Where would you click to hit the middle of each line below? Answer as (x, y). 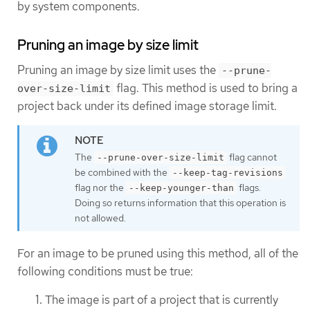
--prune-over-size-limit (161, 158)
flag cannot (252, 157)
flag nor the (100, 188)
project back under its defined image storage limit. (147, 106)
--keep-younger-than (181, 188)
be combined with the (122, 173)
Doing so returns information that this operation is (180, 203)
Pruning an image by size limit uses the (118, 70)
